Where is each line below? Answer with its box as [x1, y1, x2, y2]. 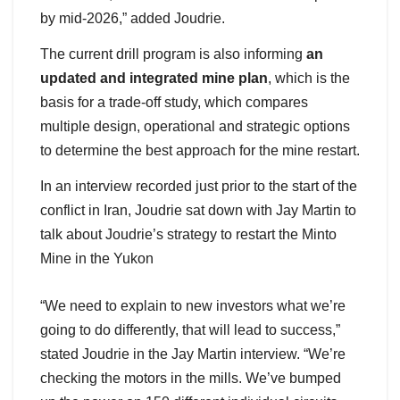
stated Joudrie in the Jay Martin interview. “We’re [40, 346, 346, 362]
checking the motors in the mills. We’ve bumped [40, 370, 341, 386]
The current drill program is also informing [40, 46, 306, 62]
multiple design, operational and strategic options [40, 119, 350, 135]
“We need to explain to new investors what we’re [40, 297, 346, 313]
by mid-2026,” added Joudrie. [40, 11, 225, 27]
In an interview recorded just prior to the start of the [40, 179, 357, 195]
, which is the [268, 71, 350, 87]
